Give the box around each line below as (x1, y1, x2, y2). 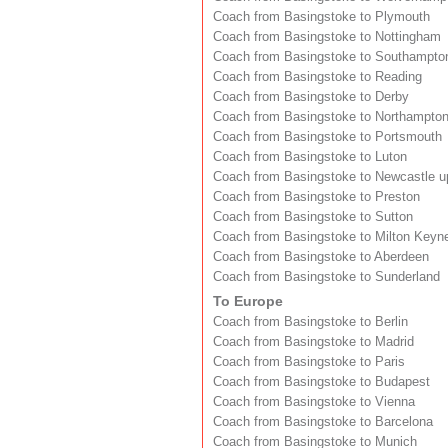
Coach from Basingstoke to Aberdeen (213, 249, 429, 264)
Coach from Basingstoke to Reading (213, 69, 422, 84)
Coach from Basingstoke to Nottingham (213, 29, 441, 44)
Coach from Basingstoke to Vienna (213, 394, 415, 409)
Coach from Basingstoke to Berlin (213, 314, 408, 329)
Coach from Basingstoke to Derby (213, 89, 409, 104)
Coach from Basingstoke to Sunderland (213, 269, 440, 284)
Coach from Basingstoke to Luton (213, 149, 407, 164)
